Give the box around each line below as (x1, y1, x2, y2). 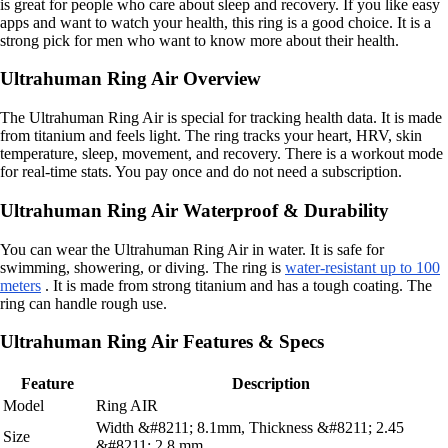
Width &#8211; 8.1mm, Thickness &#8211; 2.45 (96, 418, 404, 436)
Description (231, 374, 310, 392)
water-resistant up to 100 (285, 258, 440, 276)
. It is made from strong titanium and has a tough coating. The (41, 276, 432, 294)
